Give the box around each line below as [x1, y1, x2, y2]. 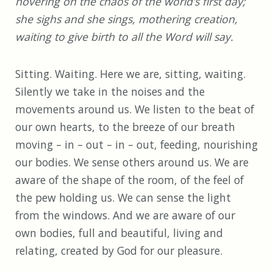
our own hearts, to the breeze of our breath [15, 119, 235, 135]
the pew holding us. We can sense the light [15, 190, 231, 205]
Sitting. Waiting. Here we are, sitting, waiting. [15, 66, 246, 82]
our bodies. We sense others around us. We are [15, 155, 249, 170]
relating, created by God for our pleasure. [15, 243, 222, 258]
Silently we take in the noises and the [15, 84, 205, 99]
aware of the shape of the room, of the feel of [15, 172, 244, 188]
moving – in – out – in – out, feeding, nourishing [15, 137, 258, 152]
